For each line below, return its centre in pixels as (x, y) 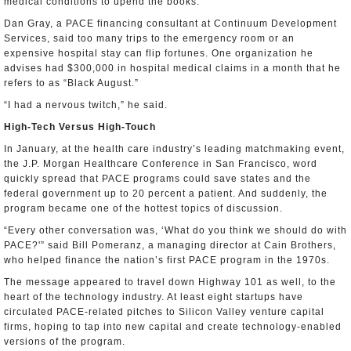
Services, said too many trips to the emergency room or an (149, 38)
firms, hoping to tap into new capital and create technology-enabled (173, 327)
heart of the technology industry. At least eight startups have (154, 297)
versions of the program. (65, 342)
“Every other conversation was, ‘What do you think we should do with (175, 230)
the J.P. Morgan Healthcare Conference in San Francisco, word (161, 164)
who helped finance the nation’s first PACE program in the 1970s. (167, 260)
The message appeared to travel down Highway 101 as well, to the (170, 282)
